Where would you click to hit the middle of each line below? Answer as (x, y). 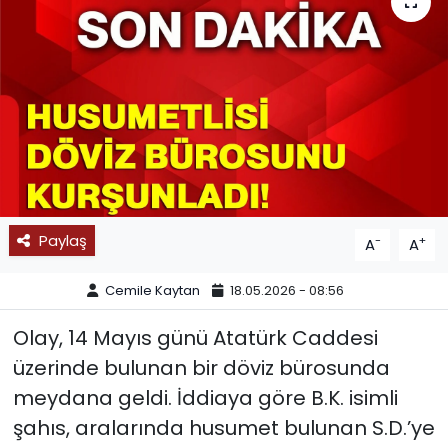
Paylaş (62, 240)
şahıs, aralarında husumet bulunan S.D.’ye (223, 427)
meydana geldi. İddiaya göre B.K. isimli (205, 397)
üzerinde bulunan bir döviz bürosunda (201, 367)
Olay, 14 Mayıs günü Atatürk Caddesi (195, 337)
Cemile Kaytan (153, 291)
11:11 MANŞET (108, 87)
